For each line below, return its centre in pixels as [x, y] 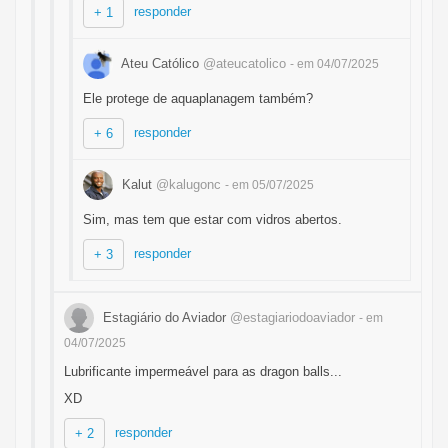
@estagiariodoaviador [292, 317]
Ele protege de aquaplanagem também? [198, 98]
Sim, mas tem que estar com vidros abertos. [212, 219]
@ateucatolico [244, 63]
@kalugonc [188, 184]
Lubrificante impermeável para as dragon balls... [203, 371]
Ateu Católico [160, 63]
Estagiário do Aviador [164, 317]
